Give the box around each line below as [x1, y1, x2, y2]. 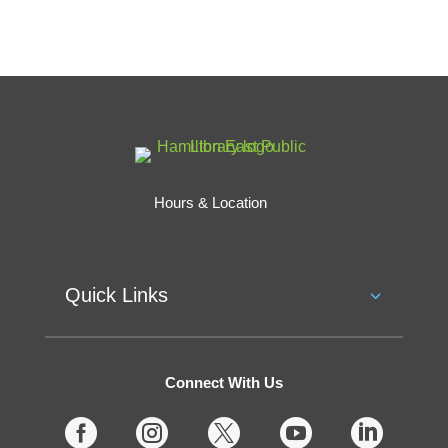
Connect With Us [164, 374, 283, 392]
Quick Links [64, 284, 168, 307]
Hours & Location [153, 194, 267, 212]
